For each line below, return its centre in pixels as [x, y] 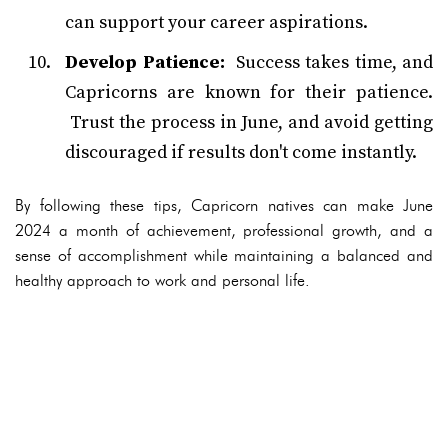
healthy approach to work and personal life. [162, 281]
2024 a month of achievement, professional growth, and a [224, 231]
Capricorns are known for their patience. [249, 93]
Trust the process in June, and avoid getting [249, 123]
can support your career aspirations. [216, 23]
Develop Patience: [145, 63]
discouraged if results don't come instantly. [241, 153]
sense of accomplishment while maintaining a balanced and [224, 256]
